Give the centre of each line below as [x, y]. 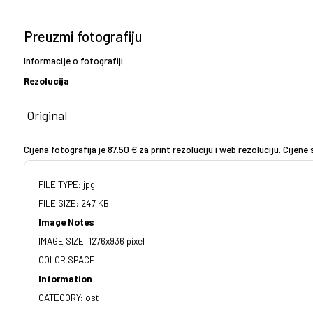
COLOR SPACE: [68, 260]
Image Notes [66, 222]
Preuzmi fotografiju [82, 36]
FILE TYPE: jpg [67, 184]
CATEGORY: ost [68, 298]
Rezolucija [46, 81]
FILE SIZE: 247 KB [74, 203]
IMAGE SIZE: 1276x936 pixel [92, 241]
